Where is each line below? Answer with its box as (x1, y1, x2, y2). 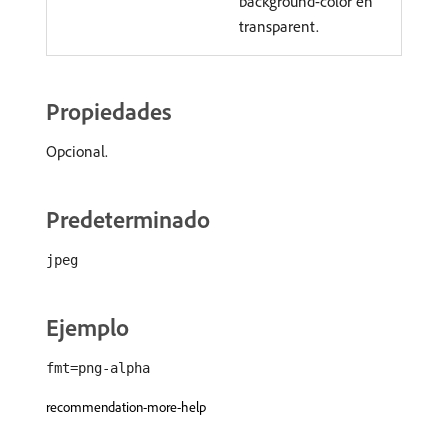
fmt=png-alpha (46, 360, 150, 376)
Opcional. (46, 141, 108, 161)
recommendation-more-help (46, 398, 206, 416)
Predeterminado (46, 204, 210, 234)
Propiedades (46, 96, 172, 126)
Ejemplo (46, 312, 129, 342)
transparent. (239, 16, 319, 36)
